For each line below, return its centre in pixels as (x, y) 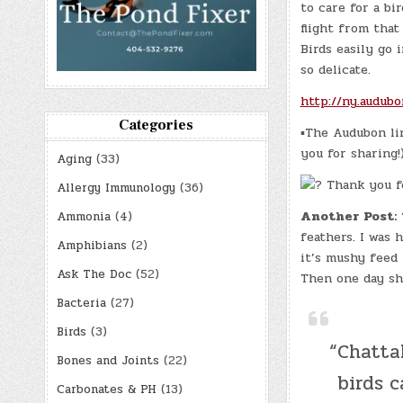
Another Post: (348, 216)
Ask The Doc (94, 274)
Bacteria (81, 303)
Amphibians (91, 245)
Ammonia (83, 216)
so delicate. (335, 69)
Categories (157, 125)
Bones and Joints (107, 360)
